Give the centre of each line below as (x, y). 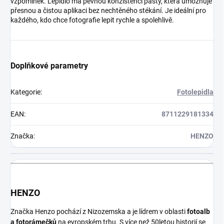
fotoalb (198, 212)
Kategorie (25, 92)
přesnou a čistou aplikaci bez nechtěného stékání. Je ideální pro (108, 11)
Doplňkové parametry (49, 66)
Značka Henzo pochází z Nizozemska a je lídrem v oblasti (99, 212)
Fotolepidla (195, 92)
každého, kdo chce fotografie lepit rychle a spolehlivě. (92, 20)
